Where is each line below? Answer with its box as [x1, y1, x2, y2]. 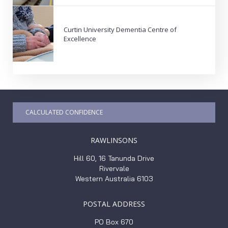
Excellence [64, 34, 96, 43]
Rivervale [99, 164, 129, 173]
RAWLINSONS [91, 135, 137, 145]
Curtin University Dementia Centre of [64, 24, 177, 34]
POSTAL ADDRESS [83, 199, 145, 209]
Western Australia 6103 [75, 174, 153, 183]
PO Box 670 [95, 217, 133, 226]
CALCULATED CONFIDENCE [25, 108, 103, 117]
